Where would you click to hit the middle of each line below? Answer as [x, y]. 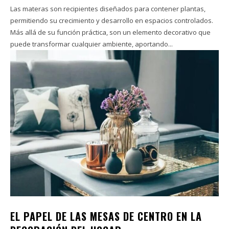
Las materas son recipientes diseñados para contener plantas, [108, 9]
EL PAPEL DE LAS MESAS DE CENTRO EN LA [106, 216]
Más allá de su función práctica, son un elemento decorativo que [110, 32]
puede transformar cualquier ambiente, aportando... [91, 44]
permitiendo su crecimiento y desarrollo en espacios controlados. [112, 21]
